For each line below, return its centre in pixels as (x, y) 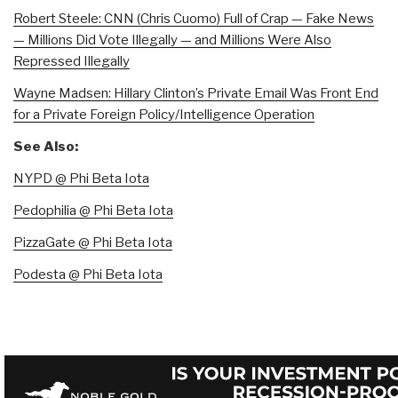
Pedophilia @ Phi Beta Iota (93, 210)
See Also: (46, 146)
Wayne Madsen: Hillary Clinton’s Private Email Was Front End (196, 93)
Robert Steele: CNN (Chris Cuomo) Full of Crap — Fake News (194, 18)
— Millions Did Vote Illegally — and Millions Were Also (172, 40)
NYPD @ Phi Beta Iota (81, 178)
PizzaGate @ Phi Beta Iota (93, 242)
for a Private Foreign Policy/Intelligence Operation (164, 114)
